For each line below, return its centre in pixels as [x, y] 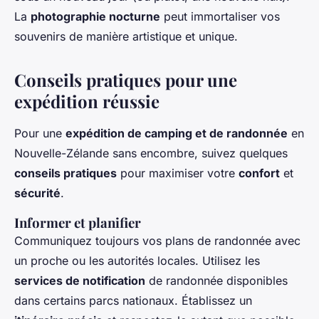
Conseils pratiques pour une [126, 79]
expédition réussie [87, 101]
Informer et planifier [78, 222]
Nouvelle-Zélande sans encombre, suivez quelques [151, 153]
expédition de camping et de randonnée [177, 133]
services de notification [80, 280]
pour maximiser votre [178, 173]
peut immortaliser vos [220, 16]
